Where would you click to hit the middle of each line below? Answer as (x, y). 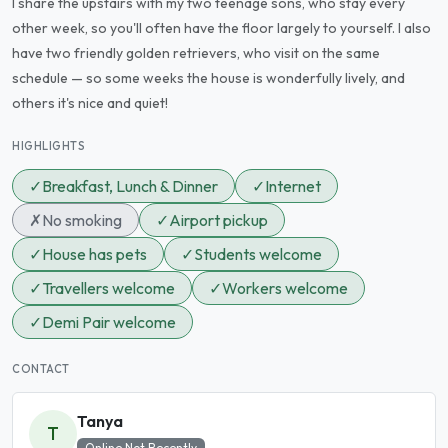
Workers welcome (285, 288)
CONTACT (41, 369)
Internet (293, 186)
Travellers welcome (108, 288)
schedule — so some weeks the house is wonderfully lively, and (208, 78)
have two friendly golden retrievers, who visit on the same (196, 53)
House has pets (94, 254)
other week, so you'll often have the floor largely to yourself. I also (221, 28)
